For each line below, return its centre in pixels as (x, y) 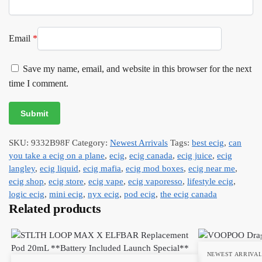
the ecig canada (189, 194)
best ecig (208, 142)
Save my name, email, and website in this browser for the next (137, 68)
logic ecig (27, 194)
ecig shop (26, 181)
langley (22, 168)
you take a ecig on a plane (57, 155)
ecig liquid (59, 168)
